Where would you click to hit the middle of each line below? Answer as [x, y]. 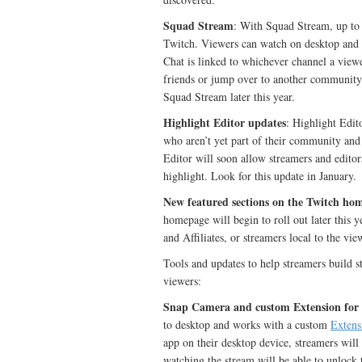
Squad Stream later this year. [229, 97]
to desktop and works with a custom [247, 324]
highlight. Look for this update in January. [260, 176]
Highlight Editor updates [225, 122]
